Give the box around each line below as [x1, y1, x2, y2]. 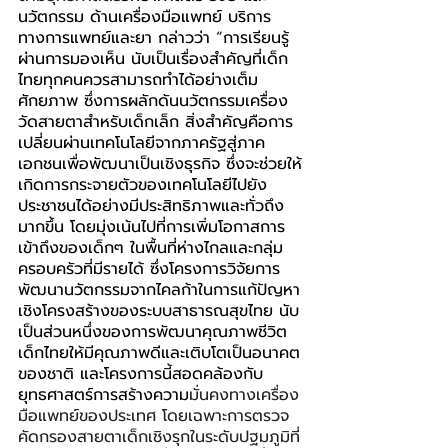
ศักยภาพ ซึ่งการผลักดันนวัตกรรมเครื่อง [18, 89, 288, 114]
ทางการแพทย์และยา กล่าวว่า [18, 26, 216, 51]
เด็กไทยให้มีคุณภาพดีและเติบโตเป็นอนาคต [18, 341, 300, 366]
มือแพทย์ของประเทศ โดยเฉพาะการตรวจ [18, 404, 289, 429]
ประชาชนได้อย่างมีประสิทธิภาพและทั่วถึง [18, 194, 284, 219]
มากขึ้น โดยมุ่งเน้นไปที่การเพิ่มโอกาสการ [18, 215, 285, 240]
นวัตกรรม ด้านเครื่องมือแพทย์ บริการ [18, 5, 271, 30]
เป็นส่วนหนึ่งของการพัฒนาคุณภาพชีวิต [18, 320, 287, 345]
